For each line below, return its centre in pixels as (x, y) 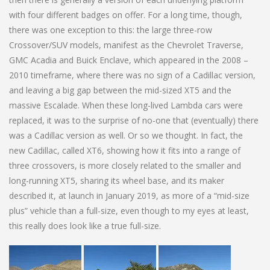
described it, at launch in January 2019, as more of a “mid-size (129, 195)
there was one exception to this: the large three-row (111, 30)
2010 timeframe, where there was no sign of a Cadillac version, (132, 75)
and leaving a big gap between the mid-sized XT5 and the (120, 90)
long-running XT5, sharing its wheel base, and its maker (117, 180)
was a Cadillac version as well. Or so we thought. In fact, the (126, 135)
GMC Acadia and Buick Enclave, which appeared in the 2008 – (129, 60)
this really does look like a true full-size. (85, 225)
